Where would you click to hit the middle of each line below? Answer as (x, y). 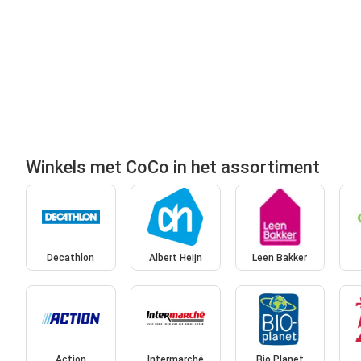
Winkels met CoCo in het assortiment (173, 167)
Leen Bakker (280, 258)
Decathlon (71, 258)
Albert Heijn (175, 258)
